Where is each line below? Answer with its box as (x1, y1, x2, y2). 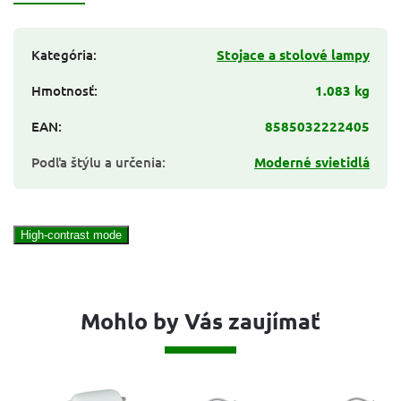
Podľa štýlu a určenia (31, 152, 162, 171)
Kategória (31, 45, 93, 64)
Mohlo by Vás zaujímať (81, 305, 320, 335)
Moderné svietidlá (254, 152, 370, 171)
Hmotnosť (31, 81, 94, 99)
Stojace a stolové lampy (217, 45, 370, 64)
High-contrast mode (21, 227, 122, 242)
